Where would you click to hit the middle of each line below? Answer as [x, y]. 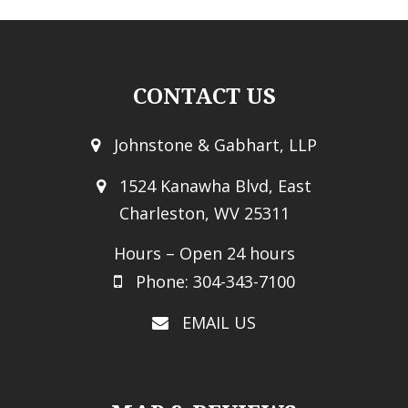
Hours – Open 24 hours [204, 253]
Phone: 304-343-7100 [215, 281]
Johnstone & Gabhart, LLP [215, 145]
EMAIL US [219, 322]
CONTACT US [204, 97]
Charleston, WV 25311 [204, 213]
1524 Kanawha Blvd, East [215, 186]
